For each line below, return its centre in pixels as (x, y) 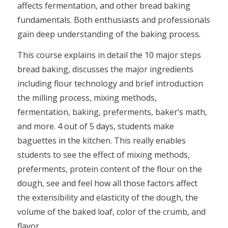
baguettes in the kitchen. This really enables (101, 141)
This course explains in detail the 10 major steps (109, 55)
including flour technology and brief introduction (110, 84)
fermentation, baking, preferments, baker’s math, (112, 112)
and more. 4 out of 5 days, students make (95, 126)
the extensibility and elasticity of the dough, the (107, 198)
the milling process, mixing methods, (87, 98)
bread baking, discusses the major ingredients (105, 69)
